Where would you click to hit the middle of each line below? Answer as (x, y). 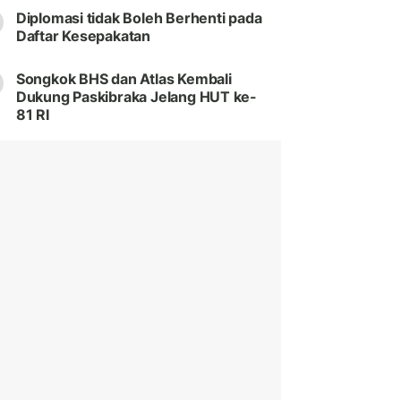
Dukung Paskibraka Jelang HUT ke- (137, 97)
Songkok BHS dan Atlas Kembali (124, 79)
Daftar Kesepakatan (83, 36)
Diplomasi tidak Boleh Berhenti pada (139, 18)
